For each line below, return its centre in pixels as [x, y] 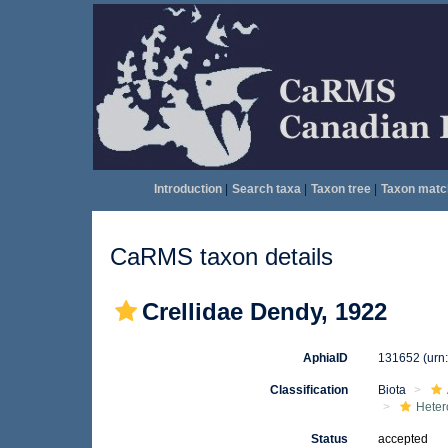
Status [330, 439]
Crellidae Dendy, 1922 [264, 311]
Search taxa [266, 189]
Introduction [187, 189]
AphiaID [326, 358]
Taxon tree [340, 189]
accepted [403, 439]
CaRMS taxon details [221, 256]
